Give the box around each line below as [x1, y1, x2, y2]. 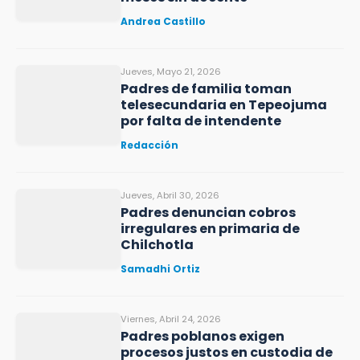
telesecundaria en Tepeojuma [121, 96, 327, 114]
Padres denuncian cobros [121, 203, 296, 222]
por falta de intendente [121, 112, 281, 130]
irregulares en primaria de [121, 219, 300, 238]
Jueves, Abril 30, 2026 [121, 189, 219, 202]
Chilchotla [121, 235, 194, 254]
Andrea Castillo [121, 14, 206, 28]
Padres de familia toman [121, 80, 292, 98]
